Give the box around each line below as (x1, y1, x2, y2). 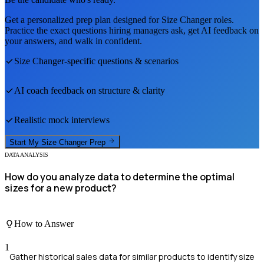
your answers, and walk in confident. (5, 36, 142, 47)
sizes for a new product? (5, 181, 117, 194)
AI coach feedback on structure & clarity (14, 85, 165, 96)
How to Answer (14, 219, 74, 229)
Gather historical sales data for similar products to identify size (9, 250, 255, 262)
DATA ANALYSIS (5, 151, 48, 158)
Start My (9, 137, 41, 147)
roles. (212, 15, 234, 25)
